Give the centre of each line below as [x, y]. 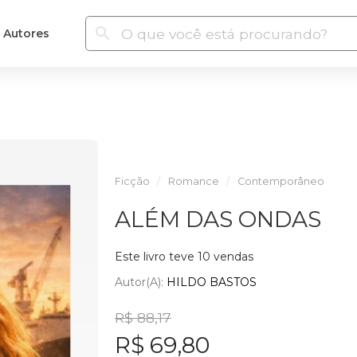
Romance [193, 181]
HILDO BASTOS [211, 282]
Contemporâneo [280, 181]
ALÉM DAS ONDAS [218, 219]
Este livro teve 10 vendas [184, 257]
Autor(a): [140, 282]
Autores [26, 33]
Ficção [132, 181]
